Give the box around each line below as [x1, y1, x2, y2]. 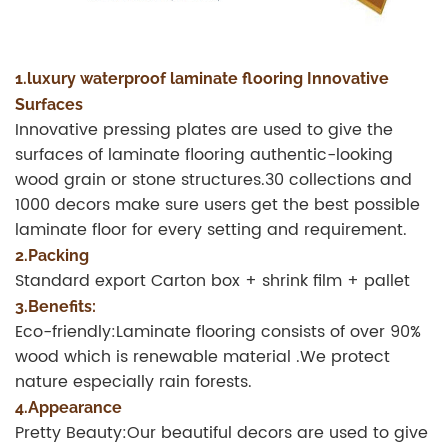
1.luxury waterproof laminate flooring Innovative [15, 69, 389, 89]
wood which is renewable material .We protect [15, 344, 390, 371]
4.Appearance [15, 398, 122, 418]
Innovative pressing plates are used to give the [15, 117, 393, 144]
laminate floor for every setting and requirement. [15, 217, 407, 244]
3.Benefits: [15, 297, 96, 317]
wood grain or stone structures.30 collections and [15, 167, 412, 194]
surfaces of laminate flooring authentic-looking [15, 142, 393, 169]
